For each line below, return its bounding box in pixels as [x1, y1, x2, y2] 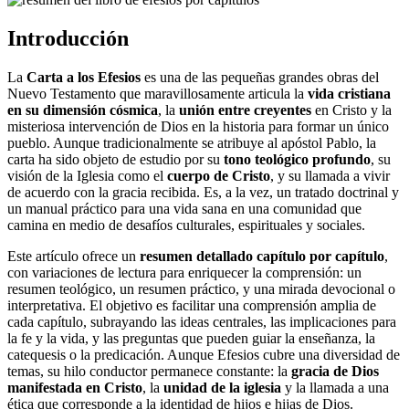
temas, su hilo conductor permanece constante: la [7, 362, 291, 379]
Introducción [7, 26, 129, 50]
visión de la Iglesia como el [7, 167, 167, 184]
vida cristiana [308, 85, 391, 101]
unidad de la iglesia [163, 379, 281, 395]
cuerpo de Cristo [167, 167, 270, 184]
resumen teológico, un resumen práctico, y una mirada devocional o [7, 280, 395, 297]
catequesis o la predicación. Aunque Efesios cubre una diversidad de [7, 346, 400, 362]
